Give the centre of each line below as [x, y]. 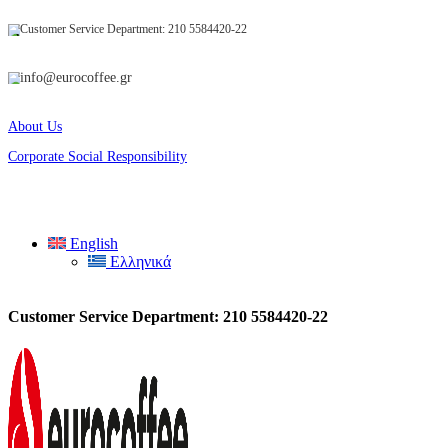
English [94, 243]
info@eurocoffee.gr [76, 77]
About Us [35, 126]
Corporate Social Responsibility [97, 156]
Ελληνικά [140, 261]
